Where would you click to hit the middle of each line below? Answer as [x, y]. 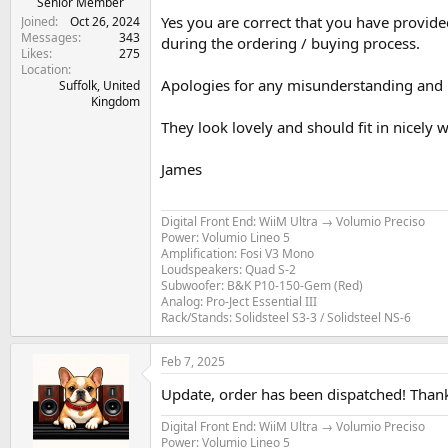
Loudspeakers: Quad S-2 [228, 270]
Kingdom [115, 101]
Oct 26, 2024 [105, 21]
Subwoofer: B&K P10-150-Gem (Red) [262, 286]
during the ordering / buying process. [290, 42]
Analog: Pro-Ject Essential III [239, 302]
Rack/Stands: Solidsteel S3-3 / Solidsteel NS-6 [286, 318]
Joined [38, 21]
